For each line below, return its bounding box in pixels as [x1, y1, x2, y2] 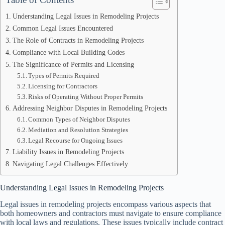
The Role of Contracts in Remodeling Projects [12, 36, 144, 44]
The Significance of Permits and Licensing [12, 60, 134, 68]
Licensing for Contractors [28, 82, 98, 90]
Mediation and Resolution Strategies [28, 126, 129, 134]
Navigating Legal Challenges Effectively [12, 160, 128, 168]
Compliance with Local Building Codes [12, 48, 125, 56]
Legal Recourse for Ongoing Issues [28, 137, 123, 144]
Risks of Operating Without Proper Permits [28, 93, 144, 100]
